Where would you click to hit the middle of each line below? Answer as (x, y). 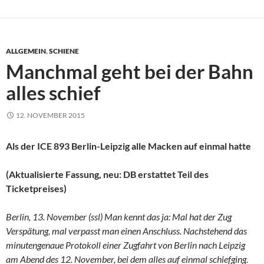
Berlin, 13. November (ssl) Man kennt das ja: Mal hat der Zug (119, 216)
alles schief (53, 92)
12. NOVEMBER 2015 (50, 115)
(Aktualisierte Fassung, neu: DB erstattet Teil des (107, 174)
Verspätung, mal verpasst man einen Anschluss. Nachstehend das (126, 230)
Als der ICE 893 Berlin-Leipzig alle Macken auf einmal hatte (128, 146)
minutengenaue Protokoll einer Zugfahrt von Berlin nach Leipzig (126, 245)
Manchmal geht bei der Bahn (130, 71)
